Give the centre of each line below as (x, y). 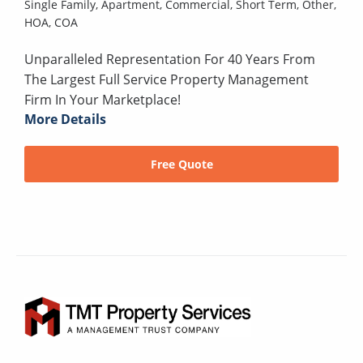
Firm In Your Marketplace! (102, 100)
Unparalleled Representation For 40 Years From (170, 60)
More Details (65, 120)
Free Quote (181, 164)
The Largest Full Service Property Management (167, 80)
